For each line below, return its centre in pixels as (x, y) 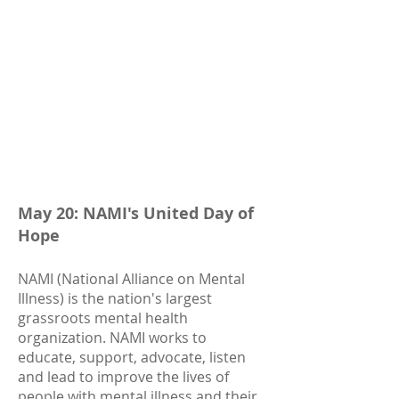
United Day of (199, 213)
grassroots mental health (103, 318)
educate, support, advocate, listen (132, 357)
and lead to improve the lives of (123, 377)
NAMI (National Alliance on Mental (131, 279)
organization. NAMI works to (112, 338)
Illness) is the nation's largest (115, 298)
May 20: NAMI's (81, 213)
